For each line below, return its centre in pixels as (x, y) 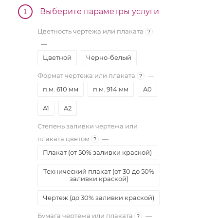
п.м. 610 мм (61, 89)
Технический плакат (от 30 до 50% (99, 171)
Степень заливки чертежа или (88, 126)
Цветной (57, 57)
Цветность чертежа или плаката (91, 31)
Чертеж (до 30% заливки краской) (99, 197)
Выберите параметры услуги (100, 11)
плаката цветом (64, 138)
